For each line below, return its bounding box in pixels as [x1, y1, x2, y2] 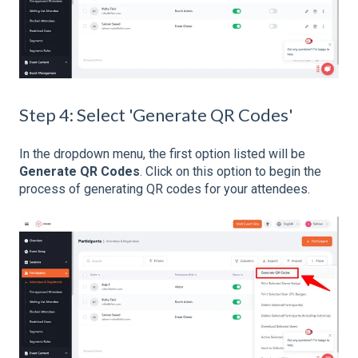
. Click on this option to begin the [140, 164, 321, 180]
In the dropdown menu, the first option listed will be [19, 146, 305, 162]
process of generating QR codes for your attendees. [19, 181, 310, 197]
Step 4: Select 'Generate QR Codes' [19, 103, 293, 125]
